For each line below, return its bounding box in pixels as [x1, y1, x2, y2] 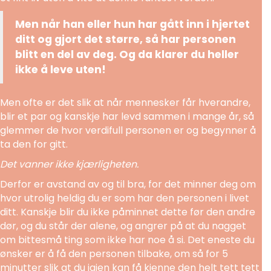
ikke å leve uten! [15, 62, 106, 77]
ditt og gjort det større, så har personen [15, 31, 236, 47]
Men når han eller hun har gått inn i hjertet [15, 16, 250, 31]
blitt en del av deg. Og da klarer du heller [15, 47, 239, 62]
